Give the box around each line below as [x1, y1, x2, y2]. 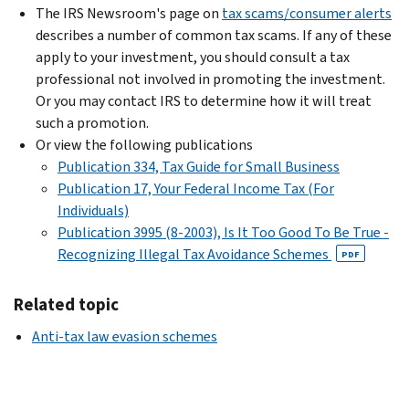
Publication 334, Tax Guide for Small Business [58, 156, 340, 176]
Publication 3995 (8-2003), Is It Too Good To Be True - [58, 222, 389, 242]
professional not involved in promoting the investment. [36, 68, 385, 89]
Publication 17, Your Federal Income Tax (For [58, 178, 334, 198]
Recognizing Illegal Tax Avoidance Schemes [58, 244, 331, 264]
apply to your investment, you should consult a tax [36, 47, 350, 67]
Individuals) [58, 200, 129, 220]
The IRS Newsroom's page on [36, 3, 222, 23]
